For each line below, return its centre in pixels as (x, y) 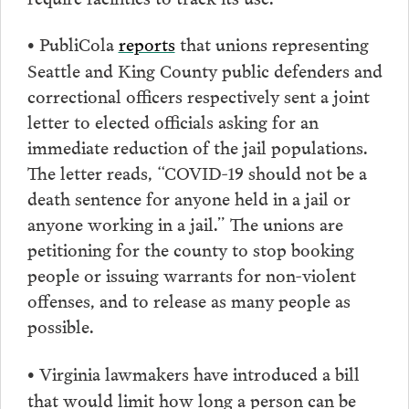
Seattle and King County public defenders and (204, 70)
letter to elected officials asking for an (173, 121)
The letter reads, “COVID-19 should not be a (197, 172)
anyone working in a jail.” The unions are (185, 223)
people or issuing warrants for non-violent (191, 274)
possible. (60, 325)
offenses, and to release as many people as (189, 300)
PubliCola (76, 43)
